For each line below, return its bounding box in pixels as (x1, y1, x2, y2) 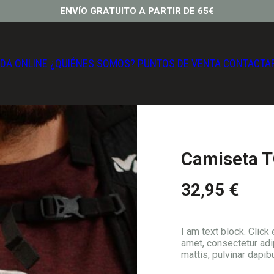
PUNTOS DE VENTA (137, 57, 221, 70)
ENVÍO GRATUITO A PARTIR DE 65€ (60, 6, 214, 17)
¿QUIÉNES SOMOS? (50, 57, 135, 70)
